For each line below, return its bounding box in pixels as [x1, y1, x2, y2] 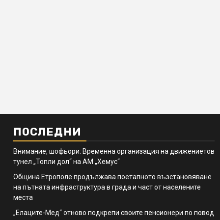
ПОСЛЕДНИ [13, 125, 82, 138]
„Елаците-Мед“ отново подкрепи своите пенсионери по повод [13, 208, 214, 217]
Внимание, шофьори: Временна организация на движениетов [13, 147, 215, 155]
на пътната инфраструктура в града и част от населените [13, 183, 201, 191]
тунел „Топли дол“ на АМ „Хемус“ [13, 157, 120, 165]
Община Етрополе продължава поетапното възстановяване [13, 172, 212, 181]
